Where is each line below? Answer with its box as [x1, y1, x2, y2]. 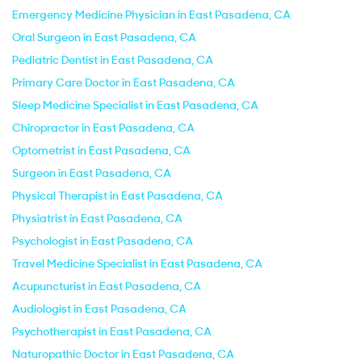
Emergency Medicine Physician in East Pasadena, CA [12, 7, 291, 22]
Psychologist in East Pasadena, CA [12, 234, 193, 248]
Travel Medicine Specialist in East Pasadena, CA [12, 256, 263, 271]
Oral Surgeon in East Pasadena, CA [12, 30, 196, 44]
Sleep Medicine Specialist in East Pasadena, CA [12, 98, 259, 112]
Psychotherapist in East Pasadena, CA [12, 324, 212, 339]
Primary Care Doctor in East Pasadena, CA [12, 75, 235, 90]
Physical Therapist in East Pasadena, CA [12, 188, 223, 203]
